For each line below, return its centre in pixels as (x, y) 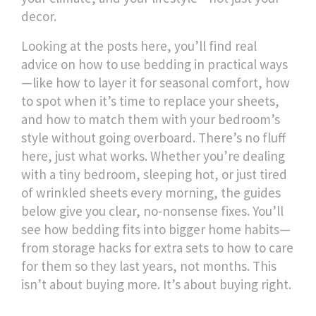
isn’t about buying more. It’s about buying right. (156, 284)
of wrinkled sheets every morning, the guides (151, 193)
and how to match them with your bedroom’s (151, 119)
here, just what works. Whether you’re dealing (153, 156)
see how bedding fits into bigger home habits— (156, 229)
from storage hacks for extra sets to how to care (157, 248)
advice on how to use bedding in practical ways (154, 64)
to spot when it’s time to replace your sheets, (150, 101)
